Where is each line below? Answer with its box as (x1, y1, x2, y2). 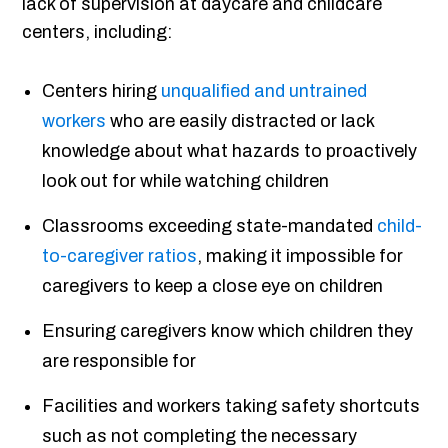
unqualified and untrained (161, 81, 368, 102)
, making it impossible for (197, 246, 404, 267)
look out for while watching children (42, 171, 330, 192)
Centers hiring (42, 81, 162, 102)
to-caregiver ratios (42, 246, 198, 267)
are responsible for (42, 351, 197, 372)
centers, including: (22, 22, 173, 43)
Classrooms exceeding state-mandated (42, 216, 378, 237)
